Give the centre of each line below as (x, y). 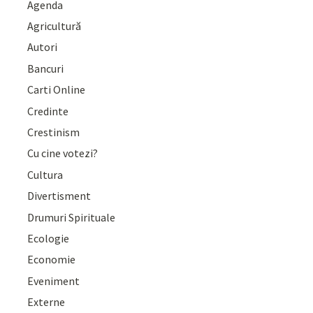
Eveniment (54, 281)
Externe (46, 302)
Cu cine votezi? (63, 153)
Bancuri (46, 68)
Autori (43, 47)
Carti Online (57, 90)
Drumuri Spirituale (72, 217)
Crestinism (54, 132)
